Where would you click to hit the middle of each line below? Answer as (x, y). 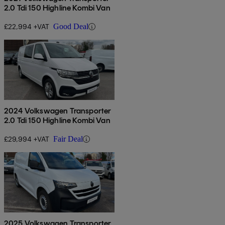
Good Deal (71, 27)
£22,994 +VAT (27, 27)
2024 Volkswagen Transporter (58, 111)
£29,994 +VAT (27, 139)
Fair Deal (68, 139)
